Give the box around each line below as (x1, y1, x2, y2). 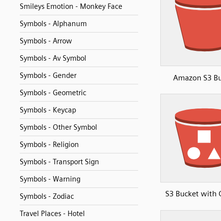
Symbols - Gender (20, 71, 76, 80)
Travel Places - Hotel (20, 209, 85, 218)
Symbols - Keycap (20, 106, 76, 114)
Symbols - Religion (20, 140, 79, 149)
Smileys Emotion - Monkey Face (20, 2, 122, 11)
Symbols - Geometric (20, 88, 86, 97)
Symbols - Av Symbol (20, 54, 86, 63)
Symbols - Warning (20, 175, 80, 184)
